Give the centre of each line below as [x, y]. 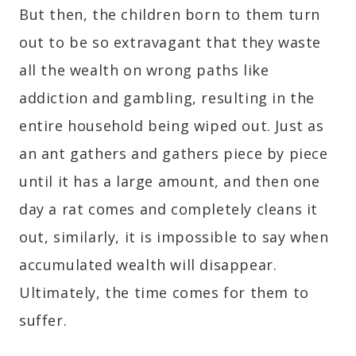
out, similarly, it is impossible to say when [174, 237]
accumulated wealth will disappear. [148, 265]
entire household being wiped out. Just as [172, 126]
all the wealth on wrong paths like [144, 70]
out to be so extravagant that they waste [170, 43]
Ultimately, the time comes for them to [164, 293]
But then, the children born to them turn [170, 15]
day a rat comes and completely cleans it [169, 209]
